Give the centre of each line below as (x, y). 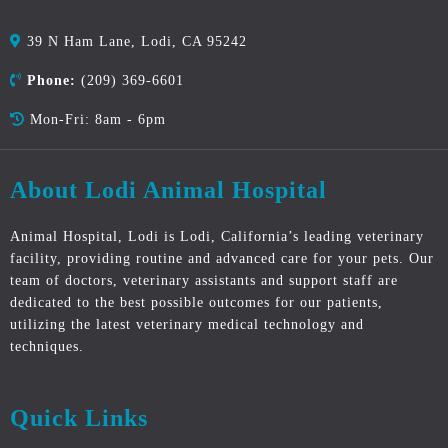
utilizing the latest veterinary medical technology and (187, 325)
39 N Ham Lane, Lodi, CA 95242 (137, 42)
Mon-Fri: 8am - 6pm (98, 120)
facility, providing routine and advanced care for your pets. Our (222, 259)
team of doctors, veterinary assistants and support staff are (204, 281)
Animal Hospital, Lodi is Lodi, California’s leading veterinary (217, 237)
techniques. (47, 347)
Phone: (51, 81)
